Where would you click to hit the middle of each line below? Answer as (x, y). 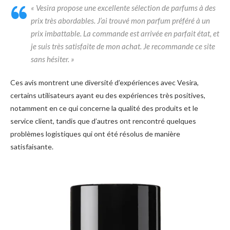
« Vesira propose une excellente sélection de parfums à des (123, 8)
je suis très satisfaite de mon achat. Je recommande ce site (123, 46)
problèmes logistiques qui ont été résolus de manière (95, 134)
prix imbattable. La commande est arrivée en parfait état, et (125, 34)
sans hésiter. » (53, 59)
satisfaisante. (32, 147)
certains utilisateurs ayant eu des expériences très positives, (108, 95)
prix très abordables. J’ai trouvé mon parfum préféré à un (120, 21)
